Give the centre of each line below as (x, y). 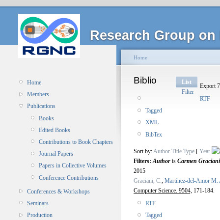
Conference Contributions (69, 178)
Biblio (145, 80)
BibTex (154, 134)
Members (38, 95)
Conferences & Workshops (58, 191)
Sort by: (143, 151)
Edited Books (55, 130)
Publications (41, 106)
